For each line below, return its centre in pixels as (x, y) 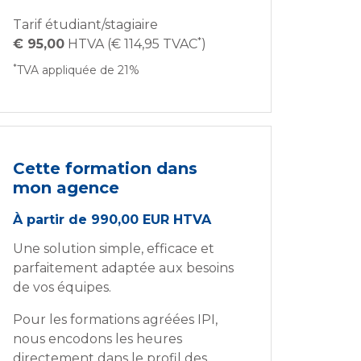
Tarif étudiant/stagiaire (85, 25)
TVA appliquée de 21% (78, 71)
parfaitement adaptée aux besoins (123, 268)
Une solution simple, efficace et (114, 249)
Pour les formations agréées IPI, (115, 320)
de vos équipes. (62, 288)
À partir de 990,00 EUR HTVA (112, 220)
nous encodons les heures (98, 339)
